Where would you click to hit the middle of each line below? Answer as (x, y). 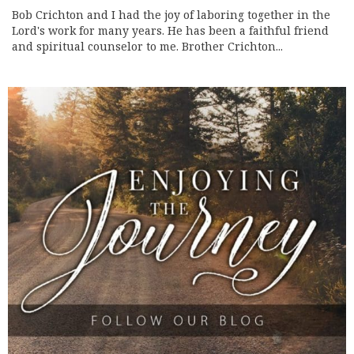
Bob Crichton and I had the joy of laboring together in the (171, 15)
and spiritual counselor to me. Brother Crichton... (147, 47)
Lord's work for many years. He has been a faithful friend (170, 31)
